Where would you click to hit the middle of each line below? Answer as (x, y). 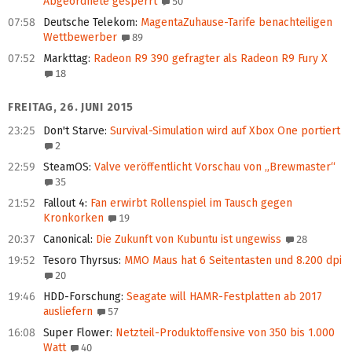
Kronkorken (73, 218)
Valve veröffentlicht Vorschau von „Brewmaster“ (213, 167)
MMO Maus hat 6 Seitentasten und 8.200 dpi (231, 261)
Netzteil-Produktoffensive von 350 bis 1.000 (224, 333)
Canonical (67, 240)
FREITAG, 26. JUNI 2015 (71, 108)
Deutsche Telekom (89, 23)
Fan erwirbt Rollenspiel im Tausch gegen (190, 203)
